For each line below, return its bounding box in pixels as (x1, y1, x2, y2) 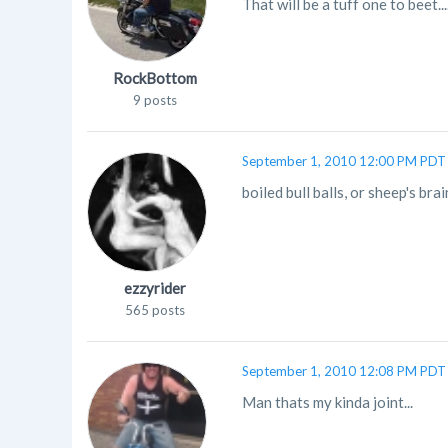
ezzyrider (123, 279, 186, 297)
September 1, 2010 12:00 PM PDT (242, 153, 446, 169)
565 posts (124, 302, 185, 318)
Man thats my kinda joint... (242, 393, 413, 411)
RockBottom (112, 69, 197, 87)
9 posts (132, 92, 177, 108)
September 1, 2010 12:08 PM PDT (242, 363, 446, 379)
